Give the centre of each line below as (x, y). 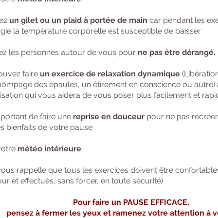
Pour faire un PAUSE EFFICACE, (131, 202)
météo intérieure (49, 149)
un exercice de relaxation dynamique (109, 74)
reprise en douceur (108, 117)
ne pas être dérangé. (177, 52)
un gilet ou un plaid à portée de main (78, 20)
